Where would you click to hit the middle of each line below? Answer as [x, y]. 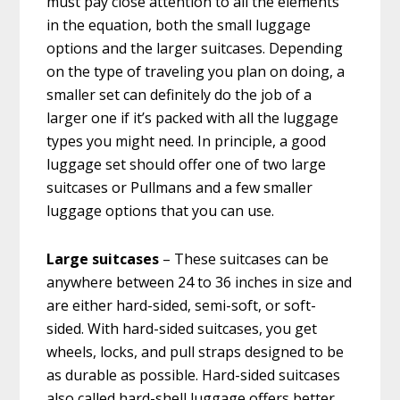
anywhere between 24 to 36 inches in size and [200, 283]
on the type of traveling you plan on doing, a [196, 72]
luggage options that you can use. [161, 211]
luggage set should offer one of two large [187, 165]
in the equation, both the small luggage [179, 25]
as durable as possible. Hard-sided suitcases [194, 375]
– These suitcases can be [244, 259]
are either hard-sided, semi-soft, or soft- [182, 306]
